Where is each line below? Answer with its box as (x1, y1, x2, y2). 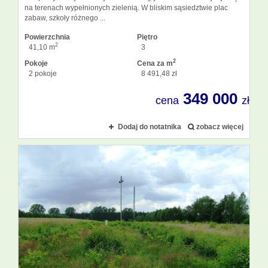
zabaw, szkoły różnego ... (25, 13, 105, 22)
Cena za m (137, 59, 173, 68)
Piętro (137, 32, 157, 41)
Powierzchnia (25, 32, 70, 41)
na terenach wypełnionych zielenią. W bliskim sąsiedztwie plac (25, 3, 228, 12)
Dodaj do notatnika (118, 122, 181, 131)
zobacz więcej (196, 122, 243, 131)
